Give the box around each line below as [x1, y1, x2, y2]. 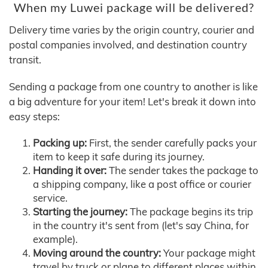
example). [33, 233, 78, 246]
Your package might [161, 246, 255, 260]
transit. [9, 53, 41, 66]
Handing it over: [33, 164, 106, 177]
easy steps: [9, 110, 60, 123]
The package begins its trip [127, 205, 253, 218]
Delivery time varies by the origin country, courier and [9, 23, 254, 36]
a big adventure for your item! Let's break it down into [9, 95, 256, 108]
